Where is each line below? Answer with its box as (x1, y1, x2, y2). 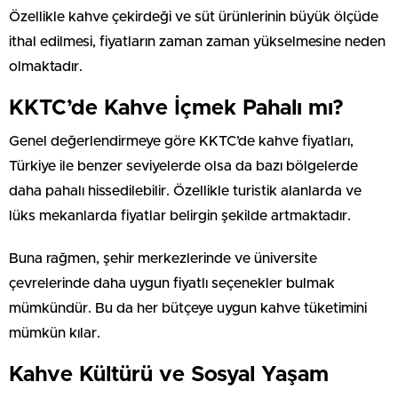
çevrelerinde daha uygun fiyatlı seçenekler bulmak (9, 275, 335, 291)
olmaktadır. (9, 59, 83, 74)
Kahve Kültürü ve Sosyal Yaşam (9, 363, 329, 386)
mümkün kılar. (9, 325, 100, 340)
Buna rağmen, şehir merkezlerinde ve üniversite (9, 251, 317, 266)
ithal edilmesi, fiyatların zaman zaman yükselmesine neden (9, 34, 386, 49)
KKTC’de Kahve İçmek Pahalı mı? (9, 97, 344, 119)
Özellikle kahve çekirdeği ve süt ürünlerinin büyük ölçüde (9, 9, 378, 24)
